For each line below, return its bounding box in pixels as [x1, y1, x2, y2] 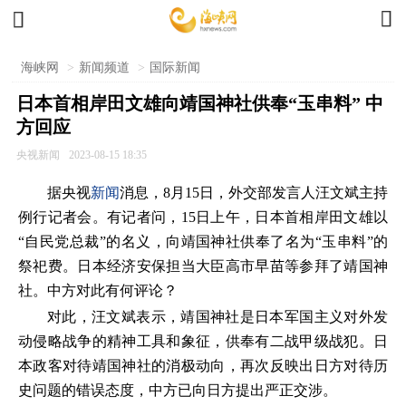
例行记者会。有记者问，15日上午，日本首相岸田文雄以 [18, 209, 388, 225]
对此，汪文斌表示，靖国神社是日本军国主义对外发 [47, 309, 388, 324]
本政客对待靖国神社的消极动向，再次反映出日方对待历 [18, 358, 388, 373]
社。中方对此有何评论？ [18, 283, 178, 298]
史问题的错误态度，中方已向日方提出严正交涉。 [18, 382, 337, 398]
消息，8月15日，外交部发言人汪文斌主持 [120, 185, 388, 200]
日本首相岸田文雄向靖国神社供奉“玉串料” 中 [15, 93, 383, 113]
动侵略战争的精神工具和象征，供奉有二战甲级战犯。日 [18, 333, 388, 349]
